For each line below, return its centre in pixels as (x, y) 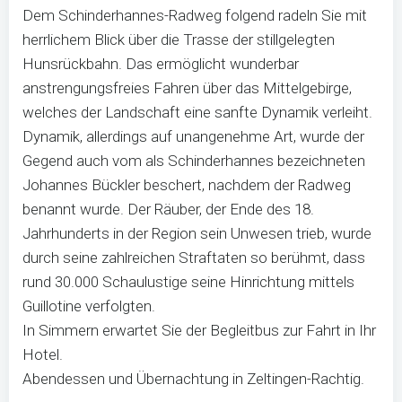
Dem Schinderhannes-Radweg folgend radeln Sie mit (195, 15)
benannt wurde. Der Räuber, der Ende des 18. (168, 209)
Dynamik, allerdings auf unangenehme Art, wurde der (193, 136)
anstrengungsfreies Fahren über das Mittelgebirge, (187, 88)
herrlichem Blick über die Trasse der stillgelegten (179, 39)
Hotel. (50, 354)
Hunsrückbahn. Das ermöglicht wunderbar (161, 64)
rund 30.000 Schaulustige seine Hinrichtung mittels (188, 282)
